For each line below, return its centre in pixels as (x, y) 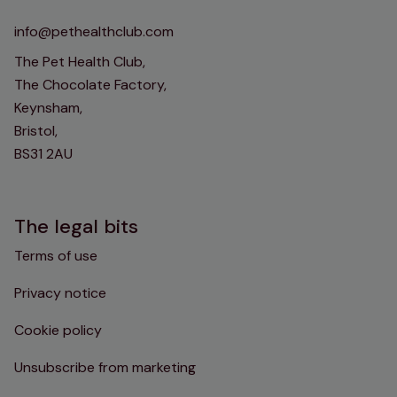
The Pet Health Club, (80, 62)
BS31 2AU (43, 154)
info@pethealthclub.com (94, 31)
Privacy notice (60, 293)
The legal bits (76, 226)
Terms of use (56, 256)
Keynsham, (48, 108)
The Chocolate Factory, (90, 85)
